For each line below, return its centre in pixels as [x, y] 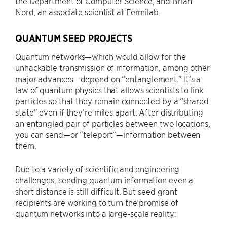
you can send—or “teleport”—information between [108, 135]
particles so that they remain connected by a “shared [112, 101]
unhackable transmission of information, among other [112, 68]
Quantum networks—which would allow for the [101, 56]
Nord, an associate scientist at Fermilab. [88, 12]
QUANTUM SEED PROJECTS [74, 39]
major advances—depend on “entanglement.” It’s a [108, 79]
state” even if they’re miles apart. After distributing [109, 112]
